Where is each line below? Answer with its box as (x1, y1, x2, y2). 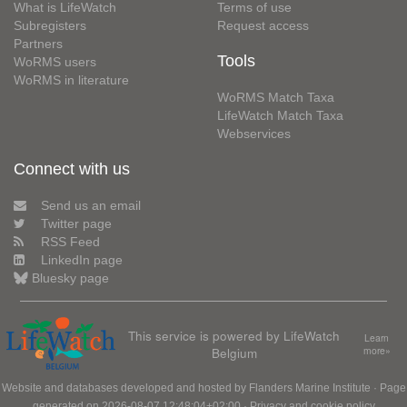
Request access (217, 18, 309, 33)
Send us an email (41, 198, 141, 213)
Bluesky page (32, 271, 109, 285)
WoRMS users (14, 55, 96, 69)
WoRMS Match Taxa (217, 90, 334, 104)
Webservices (217, 126, 291, 141)
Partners (14, 36, 63, 51)
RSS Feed (41, 234, 100, 249)
